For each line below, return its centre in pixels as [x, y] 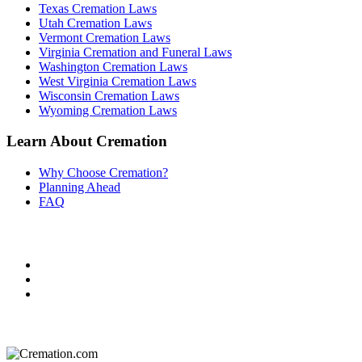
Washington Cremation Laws [113, 66]
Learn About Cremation [87, 141]
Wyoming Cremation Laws [108, 110]
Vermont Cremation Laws [105, 37]
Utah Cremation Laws [95, 23]
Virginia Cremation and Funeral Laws [135, 52]
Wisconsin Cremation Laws [109, 95]
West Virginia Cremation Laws [118, 81]
